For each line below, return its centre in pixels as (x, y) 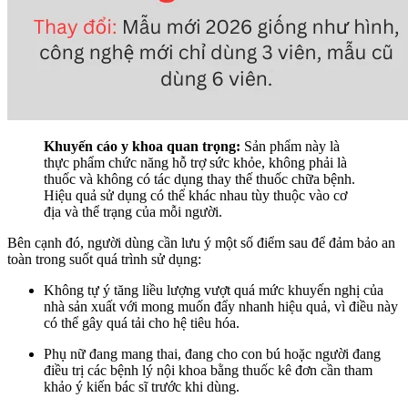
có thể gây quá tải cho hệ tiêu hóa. (142, 322)
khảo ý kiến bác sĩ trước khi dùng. (142, 386)
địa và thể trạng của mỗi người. (133, 211)
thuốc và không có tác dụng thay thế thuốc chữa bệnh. (199, 178)
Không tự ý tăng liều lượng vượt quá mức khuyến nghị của (214, 290)
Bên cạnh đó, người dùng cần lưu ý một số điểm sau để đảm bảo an (201, 242)
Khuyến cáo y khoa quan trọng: (142, 146)
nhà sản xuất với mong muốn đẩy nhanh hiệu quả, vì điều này (221, 306)
